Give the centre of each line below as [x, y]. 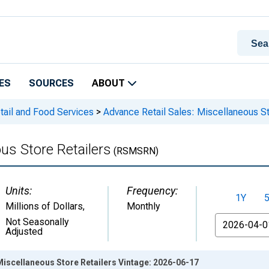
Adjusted [24, 231]
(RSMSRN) [135, 151]
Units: [19, 191]
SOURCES [51, 83]
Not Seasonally [37, 222]
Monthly [144, 206]
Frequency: [152, 191]
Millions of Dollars [44, 206]
